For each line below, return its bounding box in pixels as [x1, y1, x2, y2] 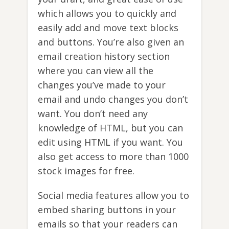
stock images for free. [38, 165, 134, 177]
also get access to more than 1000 [38, 150, 189, 163]
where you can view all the [38, 64, 153, 77]
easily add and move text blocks [38, 21, 178, 34]
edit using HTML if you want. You [38, 136, 183, 149]
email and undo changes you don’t [38, 93, 188, 106]
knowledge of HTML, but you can [38, 122, 183, 134]
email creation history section [38, 50, 170, 63]
